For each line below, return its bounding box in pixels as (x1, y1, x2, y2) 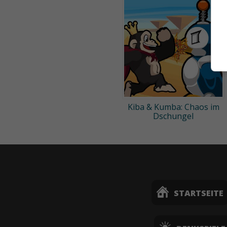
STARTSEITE (173, 187, 223, 199)
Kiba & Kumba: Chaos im (127, 101, 219, 112)
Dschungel (153, 110, 194, 122)
